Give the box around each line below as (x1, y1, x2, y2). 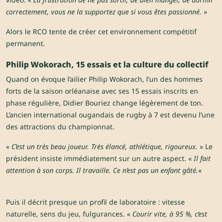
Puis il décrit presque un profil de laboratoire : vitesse (6, 197, 185, 207)
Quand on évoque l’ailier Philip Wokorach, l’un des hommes (6, 74, 203, 84)
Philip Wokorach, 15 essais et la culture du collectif (6, 59, 208, 70)
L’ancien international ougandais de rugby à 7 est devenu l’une (6, 110, 215, 120)
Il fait (194, 154, 211, 164)
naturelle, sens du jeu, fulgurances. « (6, 209, 132, 219)
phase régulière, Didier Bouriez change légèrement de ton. (6, 98, 203, 108)
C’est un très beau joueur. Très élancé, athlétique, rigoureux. (11, 142, 198, 152)
